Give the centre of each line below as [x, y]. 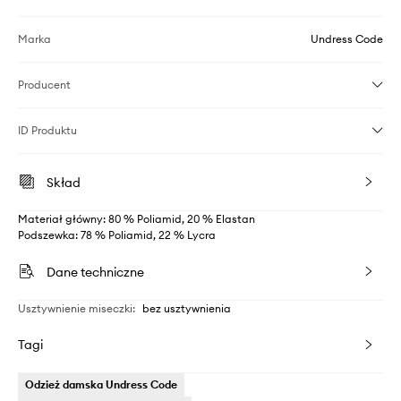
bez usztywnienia [187, 308]
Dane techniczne [95, 272]
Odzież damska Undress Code [101, 384]
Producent [44, 85]
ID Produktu [47, 130]
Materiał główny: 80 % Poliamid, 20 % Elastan [137, 219]
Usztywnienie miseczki [75, 308]
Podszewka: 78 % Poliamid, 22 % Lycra [117, 235]
